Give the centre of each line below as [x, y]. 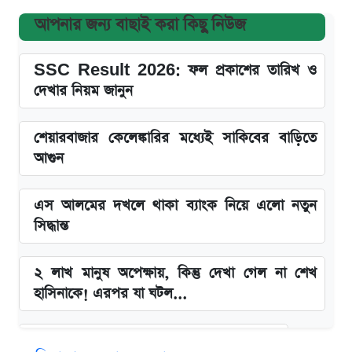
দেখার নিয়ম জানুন [83, 91]
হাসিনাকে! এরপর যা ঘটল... [110, 294]
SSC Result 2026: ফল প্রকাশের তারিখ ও [175, 71]
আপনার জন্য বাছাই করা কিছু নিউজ [140, 25]
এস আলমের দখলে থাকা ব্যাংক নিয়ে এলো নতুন [175, 206]
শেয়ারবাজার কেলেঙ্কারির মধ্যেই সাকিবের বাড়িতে [175, 138]
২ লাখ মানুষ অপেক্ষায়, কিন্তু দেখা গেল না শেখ [175, 273]
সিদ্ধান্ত [51, 226]
